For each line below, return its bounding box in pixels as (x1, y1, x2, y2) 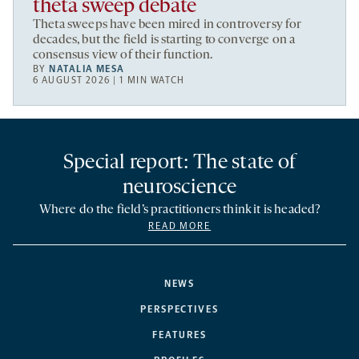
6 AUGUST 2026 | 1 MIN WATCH (33, 75, 185, 87)
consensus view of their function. (33, 49, 213, 63)
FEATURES (152, 329, 207, 341)
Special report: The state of (63, 152, 296, 175)
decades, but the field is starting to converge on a (33, 34, 296, 47)
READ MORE (147, 220, 212, 232)
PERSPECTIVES (139, 304, 220, 316)
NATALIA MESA (49, 63, 125, 75)
